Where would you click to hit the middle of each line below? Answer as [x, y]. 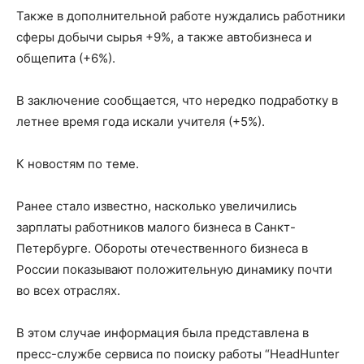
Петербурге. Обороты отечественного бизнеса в [162, 248]
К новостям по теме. [78, 164]
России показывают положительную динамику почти [174, 269]
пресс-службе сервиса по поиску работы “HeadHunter [178, 354]
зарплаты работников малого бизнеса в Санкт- [156, 227]
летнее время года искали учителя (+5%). [141, 121]
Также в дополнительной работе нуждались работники [181, 16]
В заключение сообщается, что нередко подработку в [177, 100]
